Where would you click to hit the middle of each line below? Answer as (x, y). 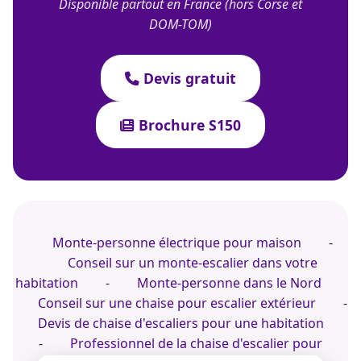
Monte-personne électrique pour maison (177, 243)
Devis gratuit (188, 78)
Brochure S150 (188, 125)
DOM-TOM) (180, 24)
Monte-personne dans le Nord (229, 283)
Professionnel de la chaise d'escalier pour (196, 343)
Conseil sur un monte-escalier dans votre (193, 263)
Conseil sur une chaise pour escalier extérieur (177, 303)
